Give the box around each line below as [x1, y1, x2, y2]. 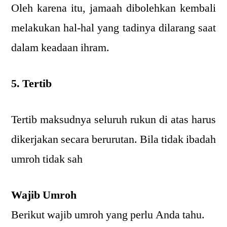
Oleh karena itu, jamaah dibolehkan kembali [11, 1, 216, 15]
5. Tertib [11, 77, 52, 91]
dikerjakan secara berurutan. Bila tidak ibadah [11, 132, 216, 146]
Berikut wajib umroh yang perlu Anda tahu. [11, 208, 205, 222]
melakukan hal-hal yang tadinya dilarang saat [11, 21, 216, 35]
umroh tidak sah [11, 152, 83, 166]
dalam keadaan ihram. [11, 41, 109, 55]
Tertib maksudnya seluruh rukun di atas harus [11, 112, 216, 127]
